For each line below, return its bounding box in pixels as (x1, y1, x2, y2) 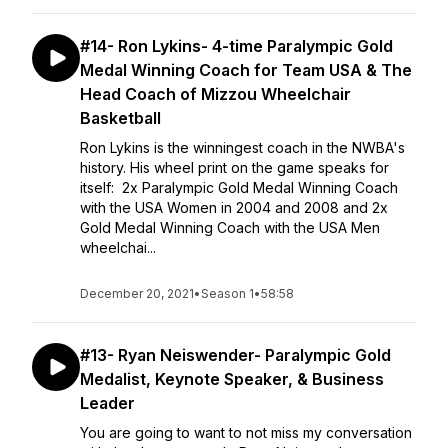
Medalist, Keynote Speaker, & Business (80, 369, 384, 389)
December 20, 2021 (80, 286, 194, 301)
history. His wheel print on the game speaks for (80, 159, 389, 176)
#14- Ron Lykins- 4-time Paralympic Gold (80, 36, 393, 56)
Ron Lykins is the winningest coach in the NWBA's (80, 139, 405, 156)
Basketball (80, 108, 161, 128)
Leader (80, 393, 135, 413)
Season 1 (201, 286, 254, 301)
